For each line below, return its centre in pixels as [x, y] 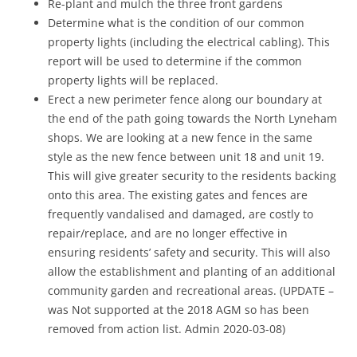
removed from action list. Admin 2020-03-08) [167, 329]
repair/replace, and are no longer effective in [168, 233]
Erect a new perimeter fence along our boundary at [185, 100]
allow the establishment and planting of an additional [192, 272]
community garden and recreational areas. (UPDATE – [191, 291]
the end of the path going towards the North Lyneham [192, 119]
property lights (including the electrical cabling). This [189, 42]
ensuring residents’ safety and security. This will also [189, 253]
